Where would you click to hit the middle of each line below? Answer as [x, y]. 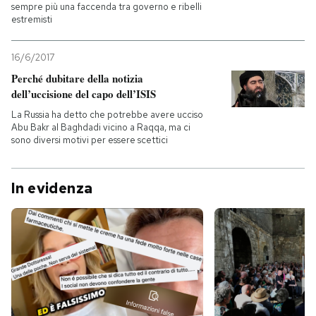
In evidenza [52, 188]
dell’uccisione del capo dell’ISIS [84, 94]
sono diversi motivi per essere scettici [90, 140]
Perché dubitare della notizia [77, 78]
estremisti [32, 19]
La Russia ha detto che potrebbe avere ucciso [107, 115]
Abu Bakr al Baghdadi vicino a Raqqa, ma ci [101, 127]
